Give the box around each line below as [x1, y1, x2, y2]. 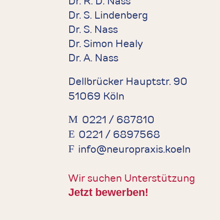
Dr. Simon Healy [68, 36, 143, 51]
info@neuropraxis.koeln [76, 142, 191, 157]
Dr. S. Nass [68, 22, 118, 37]
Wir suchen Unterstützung [68, 171, 195, 186]
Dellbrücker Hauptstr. [68, 74, 174, 89]
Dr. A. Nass [68, 51, 119, 65]
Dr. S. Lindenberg [68, 8, 148, 23]
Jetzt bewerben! [68, 187, 149, 198]
